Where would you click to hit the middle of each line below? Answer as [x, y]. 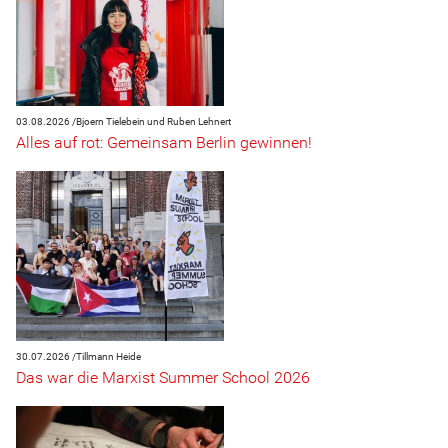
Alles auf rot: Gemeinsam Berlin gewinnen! [164, 143]
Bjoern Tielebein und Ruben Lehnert [153, 122]
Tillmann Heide [108, 357]
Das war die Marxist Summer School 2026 [163, 378]
